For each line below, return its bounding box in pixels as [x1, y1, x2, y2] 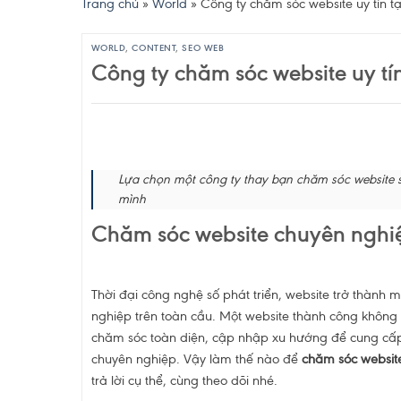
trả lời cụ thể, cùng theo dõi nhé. [90, 371, 277, 388]
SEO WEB [182, 41, 225, 54]
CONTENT [132, 41, 176, 54]
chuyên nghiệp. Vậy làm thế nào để [90, 350, 302, 367]
